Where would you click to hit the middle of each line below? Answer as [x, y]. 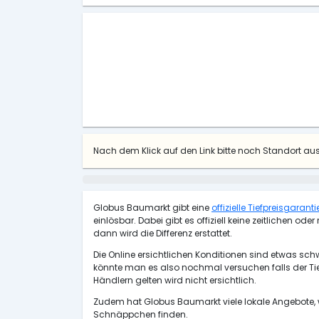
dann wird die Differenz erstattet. [163, 233]
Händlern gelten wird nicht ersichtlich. [175, 280]
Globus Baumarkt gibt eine [152, 208]
